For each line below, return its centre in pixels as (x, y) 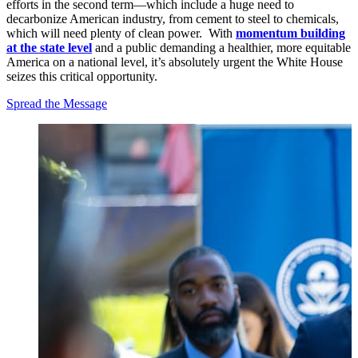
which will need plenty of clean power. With (121, 34)
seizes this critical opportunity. (82, 77)
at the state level (49, 48)
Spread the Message (57, 104)
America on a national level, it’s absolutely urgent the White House (175, 62)
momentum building (290, 34)
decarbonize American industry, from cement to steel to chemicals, (173, 19)
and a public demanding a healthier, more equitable (221, 48)
